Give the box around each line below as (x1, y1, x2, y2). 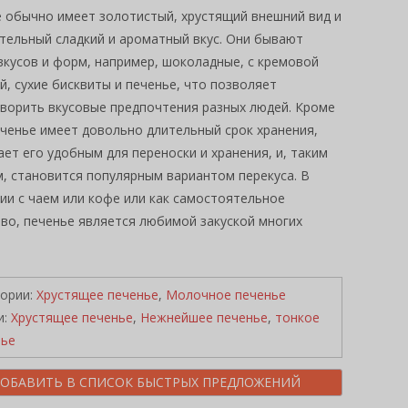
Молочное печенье (166, 286, 286, 303)
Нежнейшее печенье (140, 309, 268, 326)
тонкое (275, 309, 320, 326)
